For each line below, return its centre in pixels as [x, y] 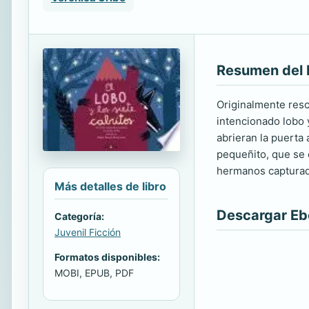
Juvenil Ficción [88, 232]
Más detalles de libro [110, 187]
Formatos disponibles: [107, 257]
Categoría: [79, 217]
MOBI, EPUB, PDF [94, 273]
